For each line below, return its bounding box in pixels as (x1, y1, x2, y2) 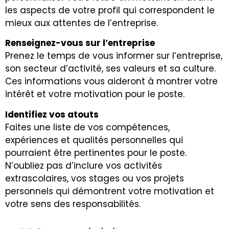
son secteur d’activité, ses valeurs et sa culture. (5, 62, 216, 75)
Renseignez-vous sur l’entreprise (5, 37, 155, 50)
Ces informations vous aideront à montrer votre (5, 75, 218, 88)
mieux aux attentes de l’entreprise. (5, 17, 158, 30)
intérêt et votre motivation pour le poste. (5, 88, 185, 101)
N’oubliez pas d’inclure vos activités (5, 159, 162, 172)
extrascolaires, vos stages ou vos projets (5, 172, 184, 185)
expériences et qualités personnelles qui (5, 133, 183, 146)
